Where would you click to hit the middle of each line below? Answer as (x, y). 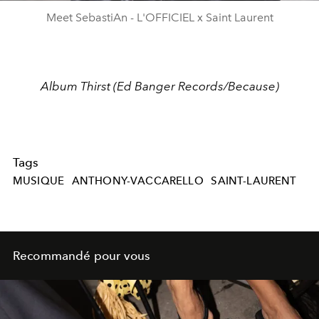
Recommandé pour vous (82, 255)
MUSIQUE (39, 181)
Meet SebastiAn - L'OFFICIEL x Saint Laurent (159, 18)
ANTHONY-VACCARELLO (137, 181)
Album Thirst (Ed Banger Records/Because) (159, 87)
